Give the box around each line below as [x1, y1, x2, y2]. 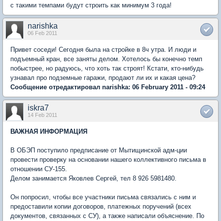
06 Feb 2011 [28, 30, 57, 36]
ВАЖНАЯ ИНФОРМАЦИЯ [10, 127, 87, 135]
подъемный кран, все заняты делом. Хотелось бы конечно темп [10, 55, 202, 63]
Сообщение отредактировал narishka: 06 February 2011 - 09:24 [10, 83, 205, 91]
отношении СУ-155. [10, 165, 67, 173]
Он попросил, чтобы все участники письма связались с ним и [10, 193, 196, 201]
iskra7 [28, 103, 49, 112]
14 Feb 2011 [28, 111, 57, 118]
